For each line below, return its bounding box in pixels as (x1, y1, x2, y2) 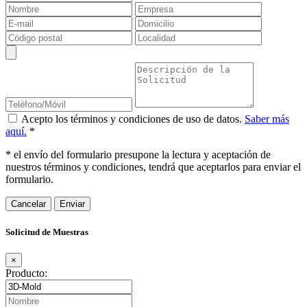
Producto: (5, 267, 47, 279)
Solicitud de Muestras (5, 226, 88, 237)
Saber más (245, 113, 289, 125)
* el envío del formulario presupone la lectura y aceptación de (5, 149, 271, 161)
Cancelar (11, 199, 46, 210)
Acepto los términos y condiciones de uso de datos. (21, 113, 245, 125)
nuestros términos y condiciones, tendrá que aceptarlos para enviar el (5, 161, 301, 173)
